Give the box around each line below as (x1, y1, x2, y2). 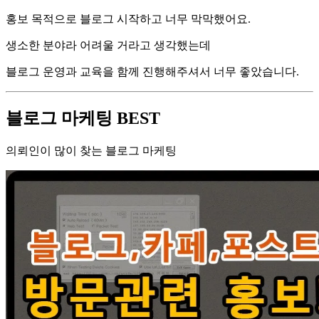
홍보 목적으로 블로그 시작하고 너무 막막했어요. (6, 12, 251, 25)
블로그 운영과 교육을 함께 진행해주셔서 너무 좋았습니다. (6, 65, 299, 78)
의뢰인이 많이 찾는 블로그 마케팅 (6, 144, 177, 157)
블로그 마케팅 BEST (6, 108, 160, 127)
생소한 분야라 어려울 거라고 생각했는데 (6, 38, 211, 51)
